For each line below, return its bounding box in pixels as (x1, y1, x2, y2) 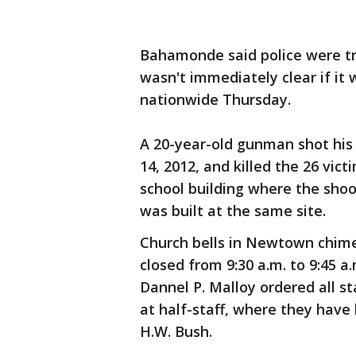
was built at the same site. (140, 201, 326, 220)
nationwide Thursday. (140, 90, 291, 109)
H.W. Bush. (140, 322, 212, 341)
